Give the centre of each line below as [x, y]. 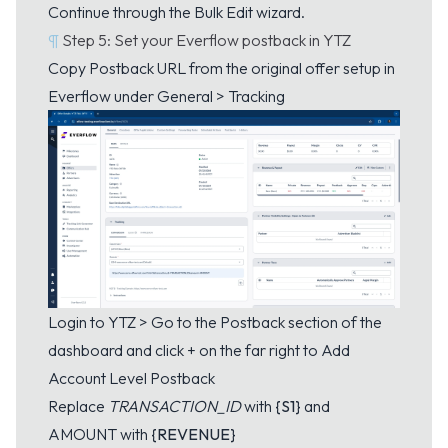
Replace [78, 405]
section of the [333, 321]
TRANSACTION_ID [176, 405]
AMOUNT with [99, 433]
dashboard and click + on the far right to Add [199, 349]
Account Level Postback [131, 377]
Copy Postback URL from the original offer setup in [221, 67]
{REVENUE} [193, 433]
